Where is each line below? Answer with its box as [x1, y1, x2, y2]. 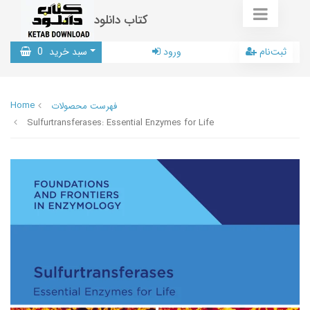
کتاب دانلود [94, 11, 148, 30]
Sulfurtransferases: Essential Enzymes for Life [27, 116, 214, 130]
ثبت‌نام [259, 44, 286, 60]
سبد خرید [46, 44, 87, 60]
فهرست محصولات [51, 99, 117, 113]
